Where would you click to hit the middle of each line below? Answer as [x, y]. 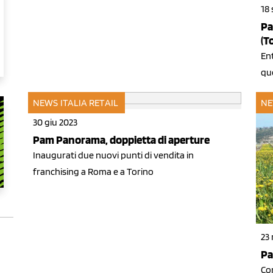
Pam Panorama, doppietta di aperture [121, 140]
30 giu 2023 [55, 122]
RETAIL [104, 103]
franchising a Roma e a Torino [93, 172]
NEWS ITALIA [60, 103]
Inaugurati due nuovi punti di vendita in [113, 155]
